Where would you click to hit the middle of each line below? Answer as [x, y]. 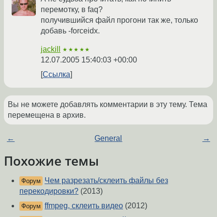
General [108, 138]
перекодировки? [49, 191]
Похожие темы [51, 161]
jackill [51, 49]
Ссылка [56, 74]
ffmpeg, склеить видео [84, 205]
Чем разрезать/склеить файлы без [106, 180]
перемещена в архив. [47, 115]
